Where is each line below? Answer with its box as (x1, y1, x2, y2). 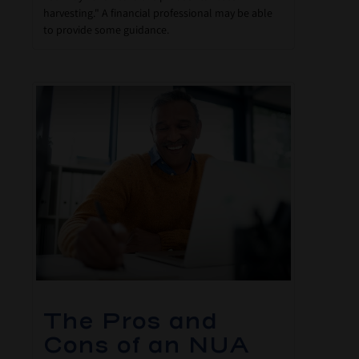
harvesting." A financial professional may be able (43, 5, 272, 20)
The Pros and (43, 306, 217, 336)
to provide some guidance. (43, 22, 169, 37)
